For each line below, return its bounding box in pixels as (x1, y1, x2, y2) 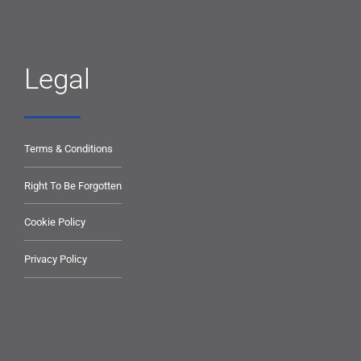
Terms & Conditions (24, 142, 113, 155)
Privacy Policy (24, 252, 87, 265)
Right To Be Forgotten (24, 179, 122, 192)
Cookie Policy (24, 216, 85, 229)
